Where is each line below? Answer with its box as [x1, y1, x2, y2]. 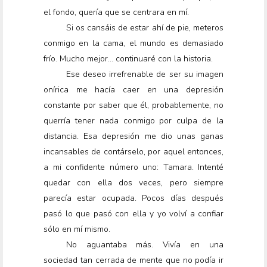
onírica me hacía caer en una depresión [44, 84, 223, 96]
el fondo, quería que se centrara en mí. [44, 7, 189, 18]
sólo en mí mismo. [44, 223, 110, 235]
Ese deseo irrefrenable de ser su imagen [66, 69, 223, 80]
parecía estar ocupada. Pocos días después [44, 193, 223, 204]
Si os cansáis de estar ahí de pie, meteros [66, 22, 223, 34]
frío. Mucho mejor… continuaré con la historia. [44, 53, 213, 65]
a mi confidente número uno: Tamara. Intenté [44, 162, 223, 173]
